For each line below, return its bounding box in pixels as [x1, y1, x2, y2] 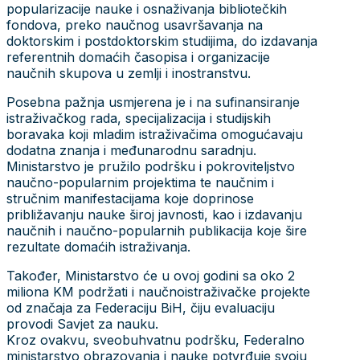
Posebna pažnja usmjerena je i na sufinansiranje [6, 93, 300, 110]
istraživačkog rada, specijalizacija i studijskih [6, 109, 271, 126]
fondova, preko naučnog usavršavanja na [6, 16, 263, 33]
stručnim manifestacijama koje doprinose [6, 190, 254, 207]
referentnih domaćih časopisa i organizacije [6, 48, 270, 65]
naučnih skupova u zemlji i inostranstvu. [6, 64, 251, 81]
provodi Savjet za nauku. [6, 315, 158, 332]
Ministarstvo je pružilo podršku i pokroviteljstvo [6, 157, 295, 174]
